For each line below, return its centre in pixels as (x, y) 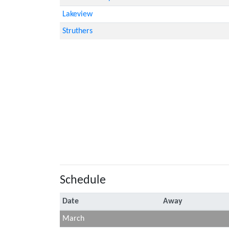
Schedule (83, 180)
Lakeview (77, 14)
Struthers (77, 31)
